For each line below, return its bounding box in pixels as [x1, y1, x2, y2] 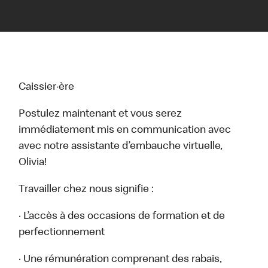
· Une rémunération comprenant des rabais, [19, 254, 223, 266]
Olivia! [19, 157, 47, 169]
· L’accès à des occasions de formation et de [19, 211, 226, 223]
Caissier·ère [19, 82, 75, 93]
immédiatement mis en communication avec [19, 125, 232, 136]
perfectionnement [19, 227, 105, 239]
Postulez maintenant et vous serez [19, 109, 182, 120]
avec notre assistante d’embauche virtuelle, [19, 141, 223, 153]
